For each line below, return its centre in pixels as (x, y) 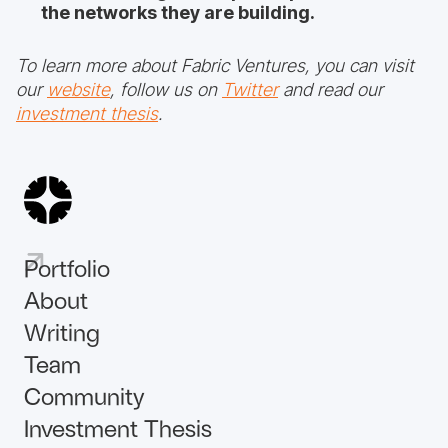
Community (84, 395)
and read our (330, 89)
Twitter (250, 89)
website (78, 89)
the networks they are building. (178, 12)
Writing (62, 331)
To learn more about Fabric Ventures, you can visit (215, 65)
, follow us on (166, 89)
